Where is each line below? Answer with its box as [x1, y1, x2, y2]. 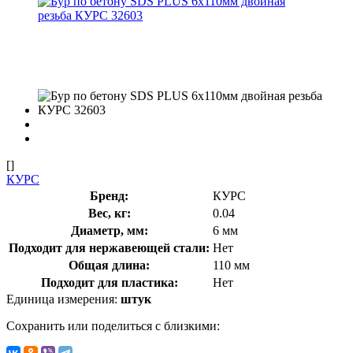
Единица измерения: [6, 292, 121, 306]
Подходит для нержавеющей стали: [9, 240, 210, 255]
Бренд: [90, 188, 128, 203]
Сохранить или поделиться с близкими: [6, 318, 220, 333]
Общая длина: [69, 258, 150, 272]
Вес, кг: [87, 206, 131, 220]
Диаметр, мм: [70, 223, 148, 237]
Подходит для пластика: [40, 275, 178, 289]
